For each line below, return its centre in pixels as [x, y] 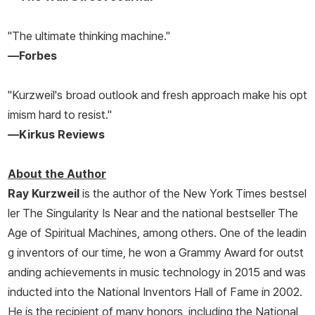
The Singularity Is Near [80, 213]
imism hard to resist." [60, 115]
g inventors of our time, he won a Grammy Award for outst [156, 253]
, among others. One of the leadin [222, 233]
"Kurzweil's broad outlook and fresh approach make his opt [157, 95]
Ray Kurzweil [44, 194]
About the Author [57, 174]
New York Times [225, 194]
